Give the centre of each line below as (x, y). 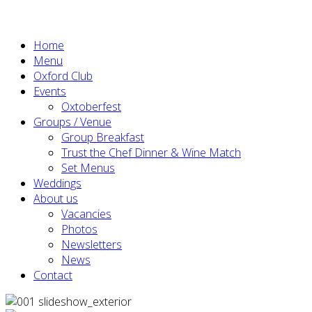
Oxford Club (63, 76)
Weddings (57, 183)
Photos (79, 229)
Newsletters (92, 244)
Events (50, 91)
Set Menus (88, 168)
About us (56, 198)
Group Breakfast (103, 137)
